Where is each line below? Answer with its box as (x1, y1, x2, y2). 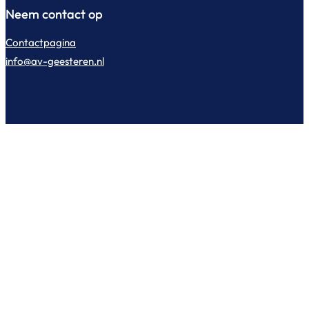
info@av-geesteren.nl (6, 54, 104, 68)
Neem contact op (6, 6, 103, 23)
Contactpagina (6, 35, 76, 49)
